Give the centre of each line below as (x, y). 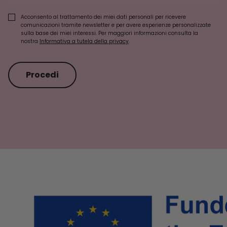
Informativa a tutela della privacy (84, 42)
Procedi (42, 75)
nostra (30, 42)
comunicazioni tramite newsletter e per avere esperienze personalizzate (116, 25)
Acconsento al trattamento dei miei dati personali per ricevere (103, 17)
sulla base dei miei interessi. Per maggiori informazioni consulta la (109, 33)
